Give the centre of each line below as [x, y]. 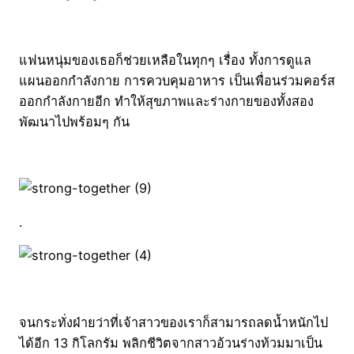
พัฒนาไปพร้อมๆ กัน [74, 121]
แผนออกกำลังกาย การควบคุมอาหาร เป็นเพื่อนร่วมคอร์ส [177, 80]
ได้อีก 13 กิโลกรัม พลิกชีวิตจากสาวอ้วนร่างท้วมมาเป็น [171, 343]
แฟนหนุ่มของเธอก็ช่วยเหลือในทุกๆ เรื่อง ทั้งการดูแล [165, 60]
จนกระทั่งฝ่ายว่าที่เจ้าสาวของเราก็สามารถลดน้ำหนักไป [173, 322]
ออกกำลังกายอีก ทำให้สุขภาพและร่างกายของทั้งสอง [166, 101]
